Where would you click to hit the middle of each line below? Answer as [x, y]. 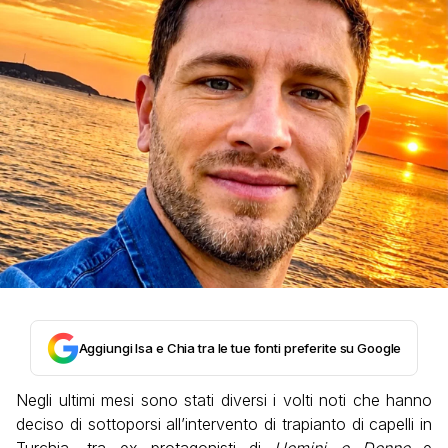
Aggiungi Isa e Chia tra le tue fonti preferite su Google [240, 348]
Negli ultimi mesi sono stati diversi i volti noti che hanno [224, 400]
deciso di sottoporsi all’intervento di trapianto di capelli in [224, 424]
